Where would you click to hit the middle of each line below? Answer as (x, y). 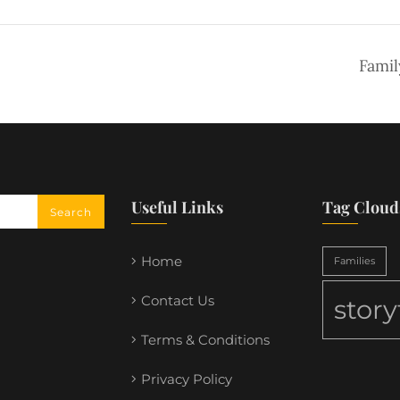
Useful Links (178, 207)
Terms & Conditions (206, 339)
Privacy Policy (187, 379)
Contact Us (178, 300)
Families (355, 261)
